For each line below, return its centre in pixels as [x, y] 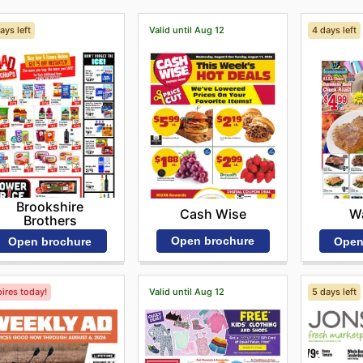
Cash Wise [213, 214]
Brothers [50, 220]
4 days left [334, 30]
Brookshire [50, 206]
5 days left [334, 291]
